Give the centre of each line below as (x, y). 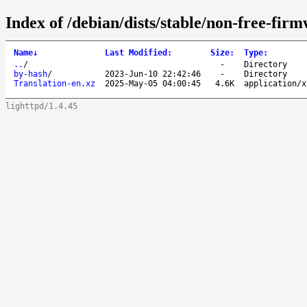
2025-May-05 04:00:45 (153, 83)
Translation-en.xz (54, 83)
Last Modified (136, 52)
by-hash (30, 74)
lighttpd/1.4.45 (41, 106)
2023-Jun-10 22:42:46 (153, 74)
